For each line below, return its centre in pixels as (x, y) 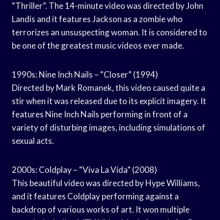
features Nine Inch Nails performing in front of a (100, 114)
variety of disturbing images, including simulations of (109, 127)
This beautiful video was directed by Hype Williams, (106, 183)
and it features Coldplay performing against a (95, 196)
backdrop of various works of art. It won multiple (101, 209)
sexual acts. (33, 140)
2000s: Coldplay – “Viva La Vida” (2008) (84, 169)
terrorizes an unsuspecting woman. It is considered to (110, 32)
